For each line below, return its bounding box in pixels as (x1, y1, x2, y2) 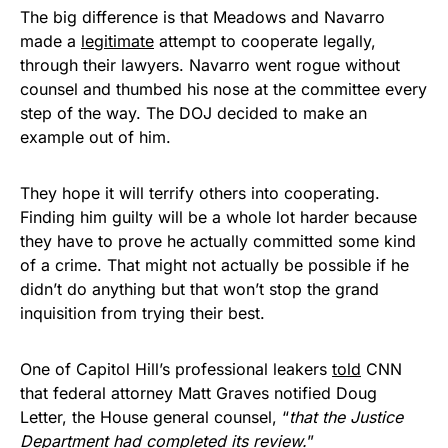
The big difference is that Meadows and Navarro (20, 6, 385, 27)
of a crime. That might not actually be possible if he (20, 254, 409, 275)
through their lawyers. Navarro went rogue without (20, 54, 400, 75)
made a (20, 30, 81, 51)
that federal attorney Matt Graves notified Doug (20, 382, 377, 403)
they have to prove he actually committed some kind (20, 230, 416, 251)
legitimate (81, 30, 154, 51)
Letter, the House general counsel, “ (20, 406, 289, 427)
